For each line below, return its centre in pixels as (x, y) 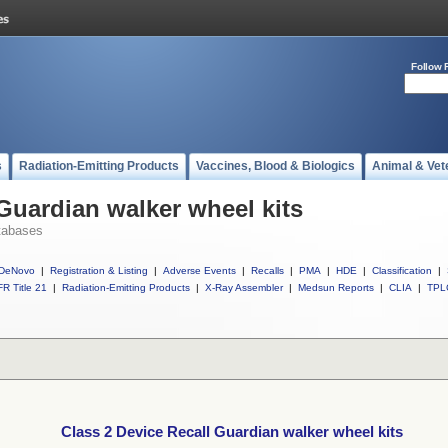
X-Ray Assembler (244, 287)
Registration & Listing (99, 270)
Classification (402, 270)
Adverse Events (199, 270)
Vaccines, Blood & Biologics (275, 166)
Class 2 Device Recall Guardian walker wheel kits (232, 432)
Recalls (267, 270)
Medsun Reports (336, 287)
